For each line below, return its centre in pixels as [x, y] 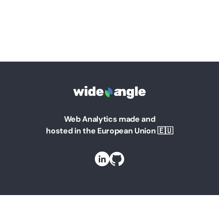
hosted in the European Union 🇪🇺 [109, 131]
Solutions [109, 199]
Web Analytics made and [109, 119]
